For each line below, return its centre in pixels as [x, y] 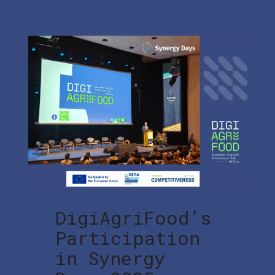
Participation [128, 238]
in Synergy [110, 258]
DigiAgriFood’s [133, 217]
